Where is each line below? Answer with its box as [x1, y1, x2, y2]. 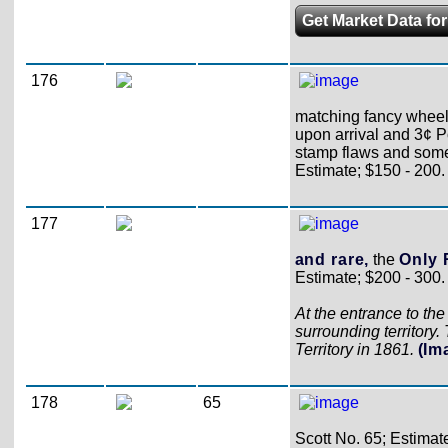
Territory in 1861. [294, 340, 418, 358]
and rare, [294, 250, 370, 268]
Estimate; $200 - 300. [294, 268, 445, 286]
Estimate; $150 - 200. [294, 161, 445, 179]
